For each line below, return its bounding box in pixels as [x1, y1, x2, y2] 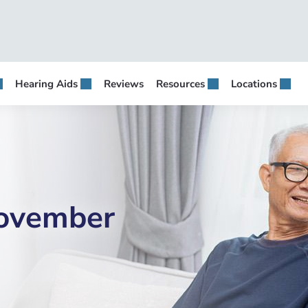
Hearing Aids [15, 76, 80, 91]
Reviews [104, 76, 144, 91]
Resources [156, 76, 208, 91]
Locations [231, 76, 280, 91]
